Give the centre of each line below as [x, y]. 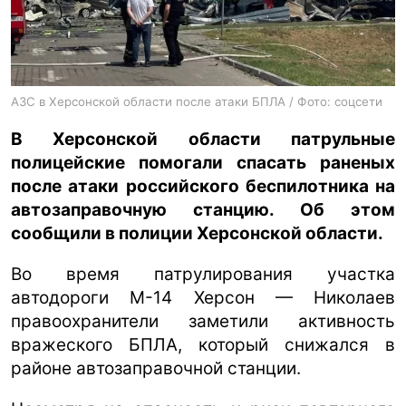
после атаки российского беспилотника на [203, 186]
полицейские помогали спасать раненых [203, 162]
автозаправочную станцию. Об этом [203, 209]
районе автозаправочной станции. [156, 368]
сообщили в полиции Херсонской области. [197, 233]
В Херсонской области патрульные [203, 139]
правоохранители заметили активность [203, 321]
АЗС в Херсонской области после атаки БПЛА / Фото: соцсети [197, 101]
